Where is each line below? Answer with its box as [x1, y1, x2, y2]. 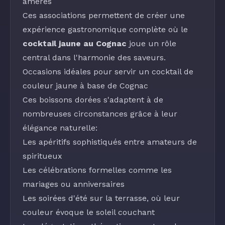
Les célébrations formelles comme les [23, 165, 172, 175]
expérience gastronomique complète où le [23, 25, 188, 34]
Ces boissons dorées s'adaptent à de [23, 95, 163, 104]
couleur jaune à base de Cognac [23, 81, 148, 90]
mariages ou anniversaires [23, 179, 125, 189]
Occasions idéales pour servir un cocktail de [23, 67, 193, 76]
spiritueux [23, 151, 62, 161]
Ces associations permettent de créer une [23, 11, 185, 20]
